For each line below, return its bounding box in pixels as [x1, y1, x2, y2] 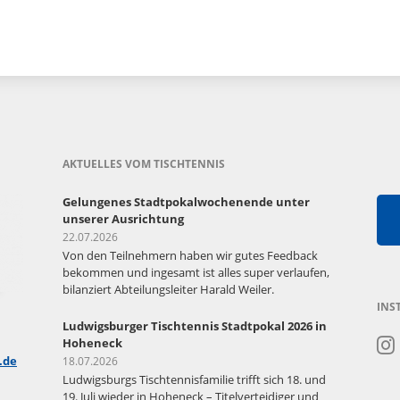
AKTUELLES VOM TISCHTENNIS [62, 156, 225, 171]
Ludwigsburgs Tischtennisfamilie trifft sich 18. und [62, 371, 326, 387]
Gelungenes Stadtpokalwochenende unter [62, 194, 310, 210]
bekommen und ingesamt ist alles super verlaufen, [62, 264, 329, 280]
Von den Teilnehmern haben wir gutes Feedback [62, 247, 318, 263]
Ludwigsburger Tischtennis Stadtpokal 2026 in [62, 318, 327, 334]
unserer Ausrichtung [62, 211, 184, 227]
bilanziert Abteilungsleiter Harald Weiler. [62, 281, 274, 297]
